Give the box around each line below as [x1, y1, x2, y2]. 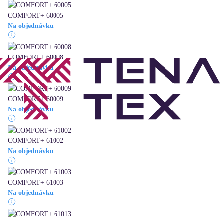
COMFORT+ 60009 [8, 95, 63, 103]
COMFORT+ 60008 [8, 54, 63, 61]
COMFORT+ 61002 [8, 137, 63, 145]
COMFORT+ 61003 [8, 179, 63, 187]
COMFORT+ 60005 [8, 12, 63, 20]
